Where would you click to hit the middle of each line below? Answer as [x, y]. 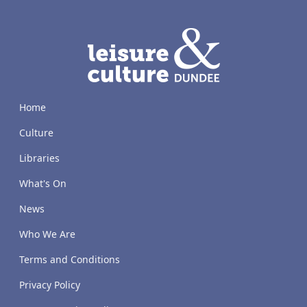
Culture [36, 132]
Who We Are [47, 234]
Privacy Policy [50, 284]
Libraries [39, 158]
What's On [43, 183]
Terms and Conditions [70, 259]
